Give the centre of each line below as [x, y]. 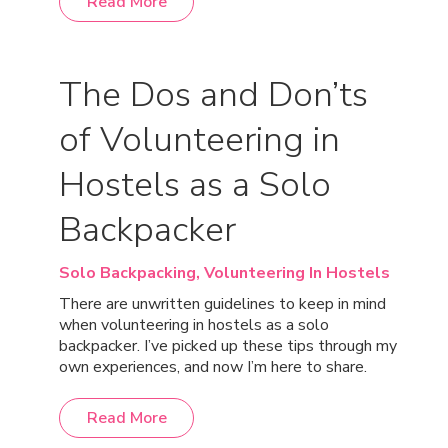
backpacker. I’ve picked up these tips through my [228, 346]
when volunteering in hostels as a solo [194, 325]
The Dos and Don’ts [213, 94]
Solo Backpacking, [131, 273]
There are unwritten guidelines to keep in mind [222, 304]
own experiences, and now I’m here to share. [213, 367]
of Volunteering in [199, 139]
